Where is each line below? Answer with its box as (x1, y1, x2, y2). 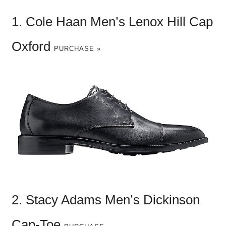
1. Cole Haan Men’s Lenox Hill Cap (11, 14, 213, 29)
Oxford (11, 39, 54, 53)
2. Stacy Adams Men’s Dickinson (11, 192, 200, 207)
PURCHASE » (53, 44, 101, 52)
